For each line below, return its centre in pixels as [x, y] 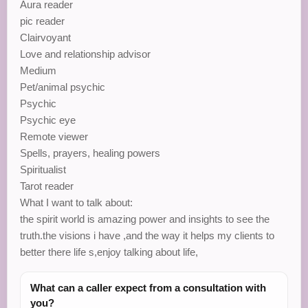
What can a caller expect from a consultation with [148, 288]
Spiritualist [43, 169]
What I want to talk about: [76, 202]
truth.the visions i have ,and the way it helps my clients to [147, 235]
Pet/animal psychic [63, 87]
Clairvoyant [45, 37]
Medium [38, 70]
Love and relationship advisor [85, 54]
